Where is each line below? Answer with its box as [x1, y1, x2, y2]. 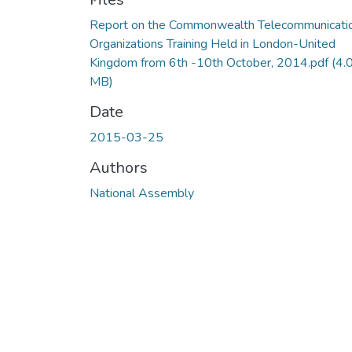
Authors [90, 156, 148, 178]
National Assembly [90, 184, 194, 202]
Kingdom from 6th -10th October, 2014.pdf [90, 53, 332, 71]
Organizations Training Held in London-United [90, 35, 335, 53]
